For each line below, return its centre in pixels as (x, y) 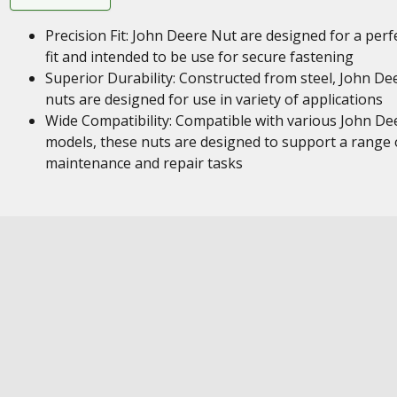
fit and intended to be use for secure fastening (199, 57)
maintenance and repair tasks (144, 163)
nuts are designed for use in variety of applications (214, 99)
